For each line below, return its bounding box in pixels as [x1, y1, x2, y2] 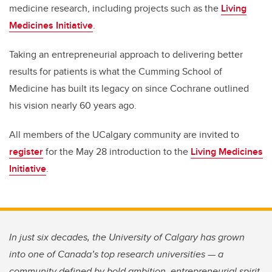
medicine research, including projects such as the [9, 1, 221, 16]
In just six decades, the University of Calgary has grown [9, 230, 245, 245]
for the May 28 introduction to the [43, 144, 191, 159]
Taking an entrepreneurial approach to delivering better [9, 47, 243, 62]
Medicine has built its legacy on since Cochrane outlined [9, 81, 249, 96]
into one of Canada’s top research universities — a [9, 247, 223, 262]
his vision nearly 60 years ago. [9, 98, 137, 113]
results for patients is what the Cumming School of [9, 64, 222, 79]
